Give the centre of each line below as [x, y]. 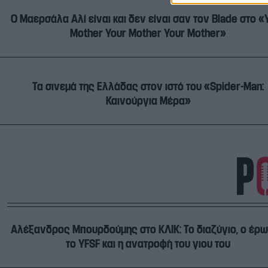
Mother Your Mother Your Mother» [148, 33]
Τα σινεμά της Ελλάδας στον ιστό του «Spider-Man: [148, 86]
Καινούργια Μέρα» [148, 101]
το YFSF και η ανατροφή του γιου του [148, 244]
